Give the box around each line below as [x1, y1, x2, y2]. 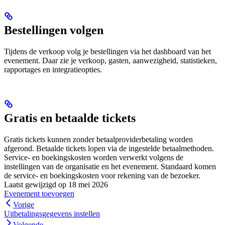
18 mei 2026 [68, 180, 108, 189]
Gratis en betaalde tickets [4, 111, 136, 125]
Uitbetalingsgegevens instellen [4, 209, 100, 218]
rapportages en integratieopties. [4, 65, 102, 74]
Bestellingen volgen [4, 23, 103, 37]
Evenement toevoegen [4, 189, 74, 198]
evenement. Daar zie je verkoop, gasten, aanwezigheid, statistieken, [4, 56, 217, 65]
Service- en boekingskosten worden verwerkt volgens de [4, 153, 183, 162]
